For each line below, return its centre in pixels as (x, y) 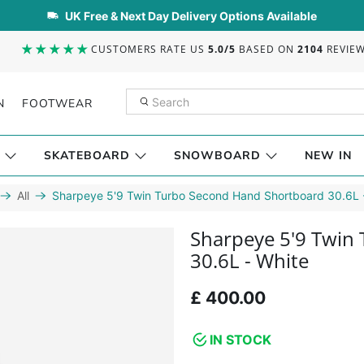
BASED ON (267, 49)
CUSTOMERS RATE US (150, 49)
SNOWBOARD (217, 156)
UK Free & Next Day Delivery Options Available (191, 15)
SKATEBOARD (87, 156)
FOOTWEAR (58, 104)
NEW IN (328, 156)
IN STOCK (240, 340)
